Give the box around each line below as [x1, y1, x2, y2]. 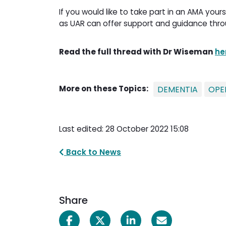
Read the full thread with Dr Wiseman [59, 46, 215, 57]
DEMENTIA [157, 83, 198, 95]
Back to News [64, 146, 121, 157]
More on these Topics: [59, 83, 148, 94]
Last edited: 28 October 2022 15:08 [59, 123, 189, 134]
